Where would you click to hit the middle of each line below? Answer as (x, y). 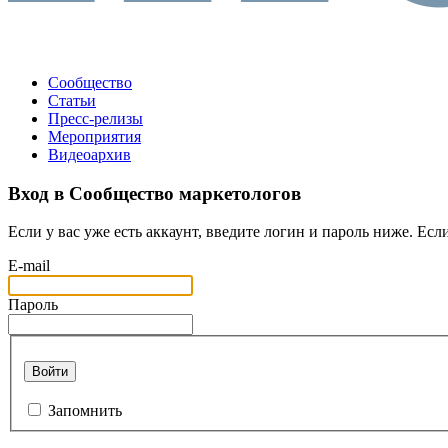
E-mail (29, 266)
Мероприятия (94, 136)
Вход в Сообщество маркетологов (154, 193)
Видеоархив (89, 154)
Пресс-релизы (95, 118)
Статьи (72, 100)
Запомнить (85, 411)
